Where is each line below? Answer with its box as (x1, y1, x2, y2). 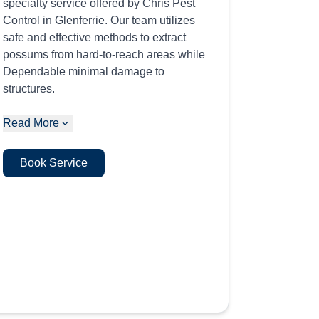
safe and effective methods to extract (3, 31, 187, 43)
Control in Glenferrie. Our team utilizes (3, 14, 196, 26)
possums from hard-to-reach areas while (3, 48, 206, 61)
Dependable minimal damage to (3, 66, 165, 78)
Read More (3, 117, 60, 129)
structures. (3, 83, 56, 95)
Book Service (20, 157, 88, 169)
